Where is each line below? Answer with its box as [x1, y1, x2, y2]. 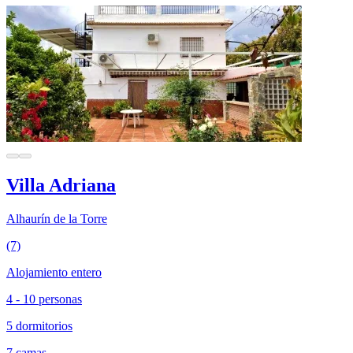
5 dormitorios [6, 319, 72, 333]
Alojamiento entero [6, 266, 102, 280]
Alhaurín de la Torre [6, 212, 107, 226]
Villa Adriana [6, 175, 116, 196]
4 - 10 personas [6, 292, 82, 307]
